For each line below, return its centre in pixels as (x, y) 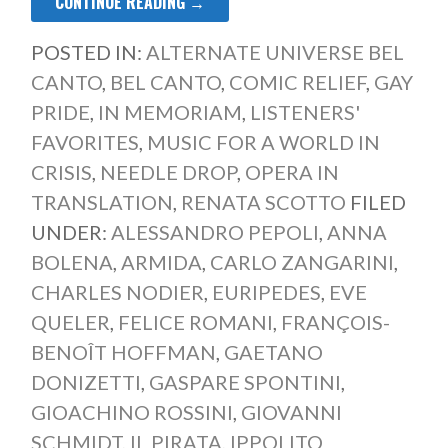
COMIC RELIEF (297, 82)
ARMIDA (161, 262)
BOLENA (71, 262)
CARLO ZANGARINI (301, 262)
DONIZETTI (85, 382)
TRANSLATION (101, 202)
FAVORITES (84, 142)
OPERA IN (291, 172)
